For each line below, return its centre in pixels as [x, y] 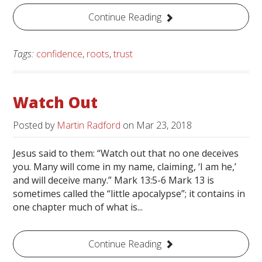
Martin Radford [89, 125]
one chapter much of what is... [78, 207]
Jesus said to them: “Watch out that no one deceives [126, 153]
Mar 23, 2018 [164, 125]
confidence [60, 54]
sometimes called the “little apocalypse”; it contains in [129, 193]
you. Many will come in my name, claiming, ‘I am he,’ [125, 166]
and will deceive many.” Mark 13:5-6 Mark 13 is [114, 180]
